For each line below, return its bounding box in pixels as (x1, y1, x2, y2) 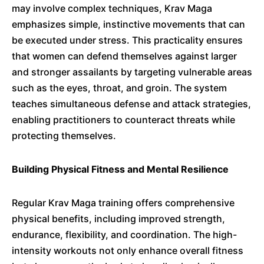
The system (174, 82, 227, 94)
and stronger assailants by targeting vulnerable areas (12, 66, 252, 78)
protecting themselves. (12, 130, 116, 141)
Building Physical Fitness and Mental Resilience (12, 163, 229, 175)
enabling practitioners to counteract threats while (12, 114, 235, 126)
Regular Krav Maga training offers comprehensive (12, 197, 235, 209)
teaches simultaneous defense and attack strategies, (12, 98, 251, 110)
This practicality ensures (132, 34, 243, 46)
